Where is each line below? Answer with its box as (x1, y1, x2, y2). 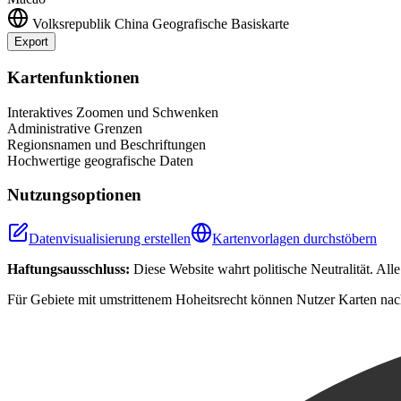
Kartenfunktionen (7, 68, 140, 88)
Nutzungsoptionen (7, 185, 141, 205)
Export (14, 35, 48, 49)
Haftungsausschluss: (7, 261, 130, 277)
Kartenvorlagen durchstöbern (212, 231, 377, 247)
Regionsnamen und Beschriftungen (7, 136, 206, 152)
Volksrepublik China (32, 16, 149, 32)
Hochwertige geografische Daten (7, 152, 193, 168)
